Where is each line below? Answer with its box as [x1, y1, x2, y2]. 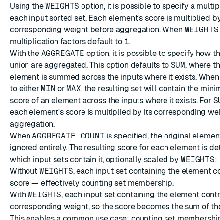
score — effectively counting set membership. [10, 178, 174, 188]
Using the [10, 1, 46, 11]
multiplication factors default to [10, 37, 124, 46]
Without [10, 166, 39, 176]
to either [10, 84, 41, 93]
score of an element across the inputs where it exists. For [10, 96, 213, 105]
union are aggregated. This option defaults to [10, 60, 171, 70]
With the [10, 49, 41, 58]
